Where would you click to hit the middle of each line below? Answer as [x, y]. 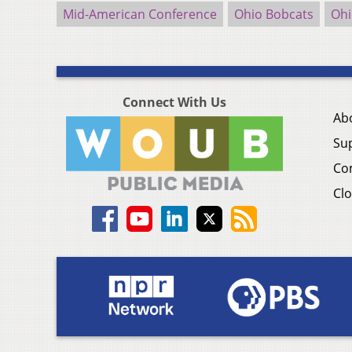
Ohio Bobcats [274, 15]
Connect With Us [174, 103]
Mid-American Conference [140, 15]
